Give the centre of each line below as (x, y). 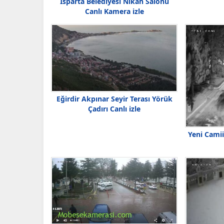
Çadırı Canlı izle (114, 109)
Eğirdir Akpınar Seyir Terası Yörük (114, 99)
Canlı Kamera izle (114, 11)
